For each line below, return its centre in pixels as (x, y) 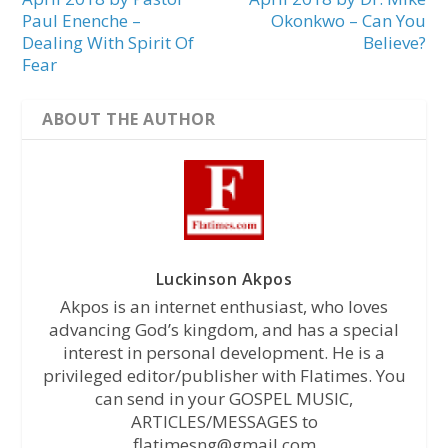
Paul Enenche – (82, 21)
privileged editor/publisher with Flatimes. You (224, 376)
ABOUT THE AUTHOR (129, 119)
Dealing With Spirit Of (108, 43)
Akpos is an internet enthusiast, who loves (224, 307)
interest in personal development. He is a (224, 353)
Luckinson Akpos (224, 279)
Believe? (394, 43)
